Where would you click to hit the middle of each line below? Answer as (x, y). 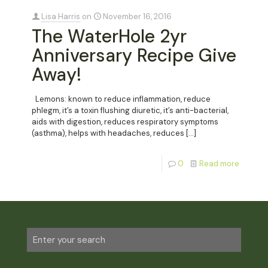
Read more (219, 163)
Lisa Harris (61, 16)
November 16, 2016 (137, 16)
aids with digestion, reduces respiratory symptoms (125, 121)
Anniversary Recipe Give (134, 55)
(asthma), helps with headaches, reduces (108, 133)
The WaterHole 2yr (109, 36)
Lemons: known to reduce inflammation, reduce (121, 99)
